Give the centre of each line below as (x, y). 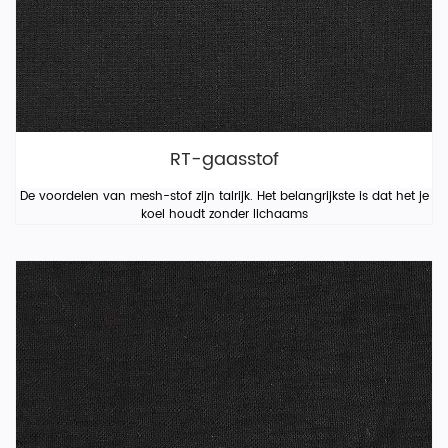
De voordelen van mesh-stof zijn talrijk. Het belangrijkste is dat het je (224, 196)
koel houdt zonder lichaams (224, 214)
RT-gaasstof (224, 159)
